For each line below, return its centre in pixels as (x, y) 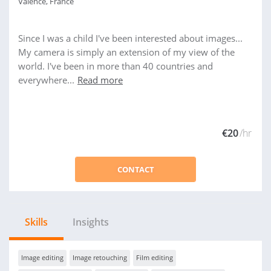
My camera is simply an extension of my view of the (126, 52)
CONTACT (135, 169)
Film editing (155, 257)
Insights (91, 222)
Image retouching (100, 257)
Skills (36, 222)
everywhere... (46, 80)
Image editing (42, 257)
